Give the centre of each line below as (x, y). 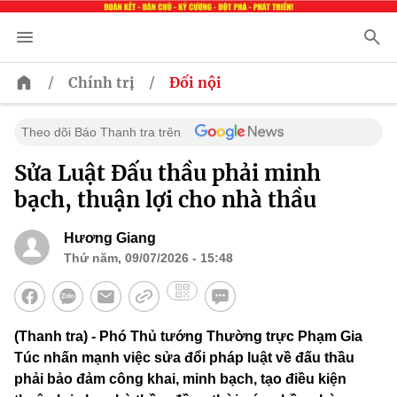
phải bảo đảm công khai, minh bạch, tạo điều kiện (180, 379)
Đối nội (195, 83)
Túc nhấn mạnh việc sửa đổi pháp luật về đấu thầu (184, 358)
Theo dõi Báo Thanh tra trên (101, 132)
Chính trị (101, 83)
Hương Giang (110, 238)
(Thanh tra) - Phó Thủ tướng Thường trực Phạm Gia (188, 337)
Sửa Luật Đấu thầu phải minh (167, 174)
